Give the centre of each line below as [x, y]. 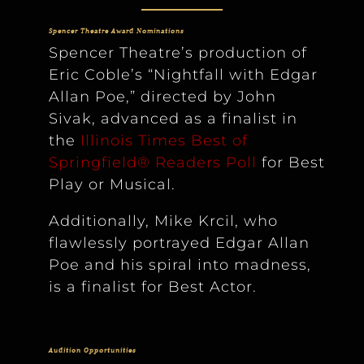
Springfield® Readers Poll [152, 162]
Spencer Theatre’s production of [178, 52]
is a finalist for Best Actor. [152, 286]
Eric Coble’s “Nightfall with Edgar [183, 74]
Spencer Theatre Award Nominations [116, 30]
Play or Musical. [112, 184]
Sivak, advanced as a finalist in [173, 118]
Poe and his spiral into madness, [180, 264]
